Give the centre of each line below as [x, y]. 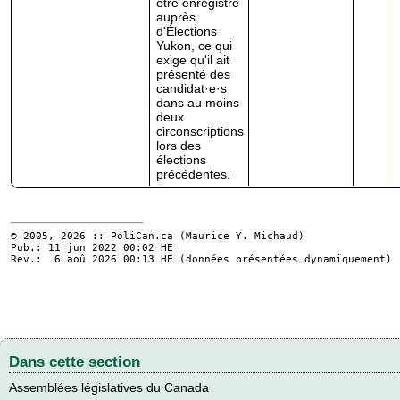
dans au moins [198, 102]
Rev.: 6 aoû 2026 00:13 [86, 259]
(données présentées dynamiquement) [283, 259]
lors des [179, 145]
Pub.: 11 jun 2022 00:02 [86, 247]
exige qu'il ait [193, 59]
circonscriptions [200, 131]
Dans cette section [75, 362]
